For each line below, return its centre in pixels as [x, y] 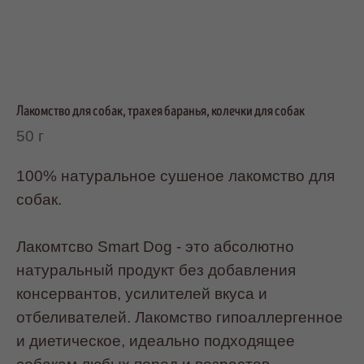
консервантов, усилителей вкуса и [142, 293]
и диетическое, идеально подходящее [156, 340]
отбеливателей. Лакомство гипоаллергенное [180, 317]
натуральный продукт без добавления [156, 270]
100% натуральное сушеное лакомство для [175, 175]
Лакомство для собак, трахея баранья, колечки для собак [160, 111]
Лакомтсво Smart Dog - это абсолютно [155, 246]
